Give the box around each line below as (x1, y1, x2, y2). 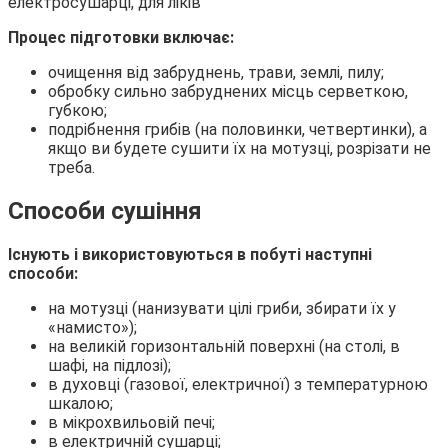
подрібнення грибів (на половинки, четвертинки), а (48, 120, 427, 140)
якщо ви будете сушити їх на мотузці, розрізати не (48, 139, 431, 159)
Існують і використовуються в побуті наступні (8, 245, 372, 265)
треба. (48, 158, 95, 178)
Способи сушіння (8, 197, 202, 226)
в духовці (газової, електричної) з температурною (48, 375, 428, 395)
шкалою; (48, 394, 113, 414)
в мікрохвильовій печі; (48, 413, 215, 433)
